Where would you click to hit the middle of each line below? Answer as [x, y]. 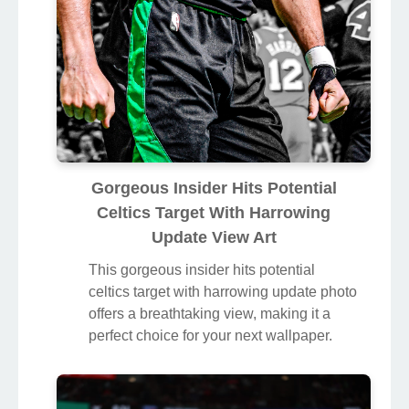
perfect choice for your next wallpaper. [210, 336]
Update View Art [214, 238]
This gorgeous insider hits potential [202, 270]
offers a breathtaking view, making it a [210, 314]
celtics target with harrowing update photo [223, 292]
